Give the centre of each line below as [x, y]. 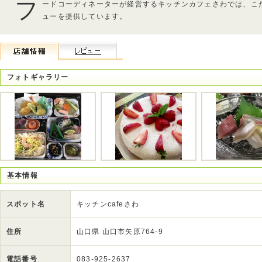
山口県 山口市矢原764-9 [120, 232]
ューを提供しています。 [85, 16]
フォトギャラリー [38, 77]
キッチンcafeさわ [108, 204]
